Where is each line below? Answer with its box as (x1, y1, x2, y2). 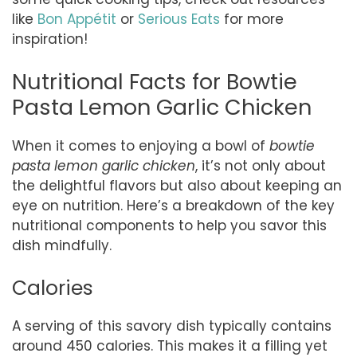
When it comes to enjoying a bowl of (12, 136, 269, 156)
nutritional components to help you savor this (12, 216, 327, 236)
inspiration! (12, 29, 88, 49)
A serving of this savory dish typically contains (12, 316, 331, 335)
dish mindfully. (12, 236, 112, 256)
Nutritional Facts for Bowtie (12, 67, 297, 97)
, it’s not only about (195, 156, 326, 176)
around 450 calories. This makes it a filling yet (12, 335, 328, 355)
